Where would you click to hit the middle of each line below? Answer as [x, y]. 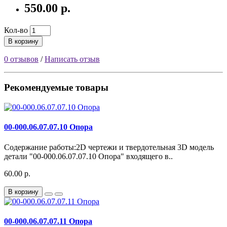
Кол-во [16, 30]
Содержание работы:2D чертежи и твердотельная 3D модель [109, 147]
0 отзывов [21, 59]
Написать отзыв [72, 59]
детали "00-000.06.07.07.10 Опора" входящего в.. [88, 156]
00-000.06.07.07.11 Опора [48, 221]
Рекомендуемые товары [56, 88]
